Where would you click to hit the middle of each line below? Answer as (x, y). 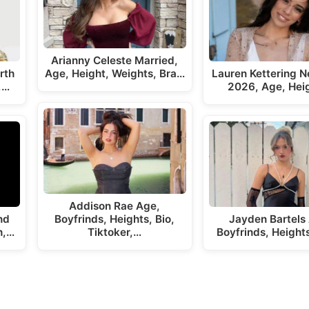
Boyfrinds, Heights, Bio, (115, 219)
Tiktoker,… (115, 232)
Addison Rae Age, (115, 206)
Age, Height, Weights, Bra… (114, 73)
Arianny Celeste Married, (115, 60)
